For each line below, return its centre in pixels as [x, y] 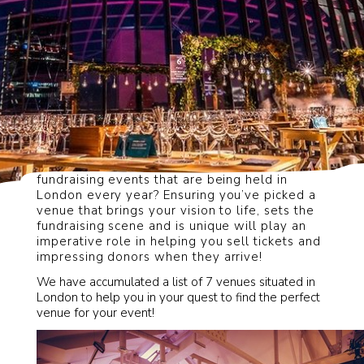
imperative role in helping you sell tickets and [179, 242]
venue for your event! [95, 312]
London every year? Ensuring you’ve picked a [176, 195]
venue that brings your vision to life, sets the [175, 211]
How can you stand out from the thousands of [179, 165]
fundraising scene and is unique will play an [171, 226]
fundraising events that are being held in [162, 180]
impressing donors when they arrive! [150, 257]
